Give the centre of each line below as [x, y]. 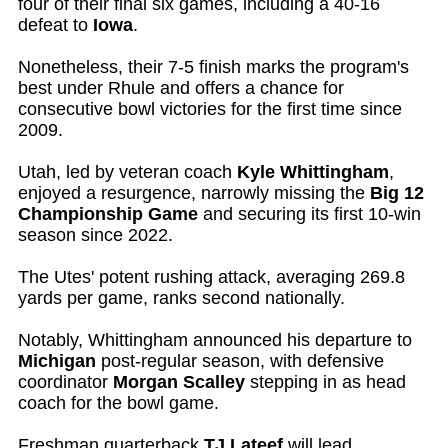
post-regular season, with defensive [240, 361]
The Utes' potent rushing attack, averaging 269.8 [211, 277]
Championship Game [108, 214]
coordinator [65, 382]
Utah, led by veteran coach [127, 172]
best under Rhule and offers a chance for [181, 88]
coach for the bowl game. [118, 403]
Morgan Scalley [179, 382]
